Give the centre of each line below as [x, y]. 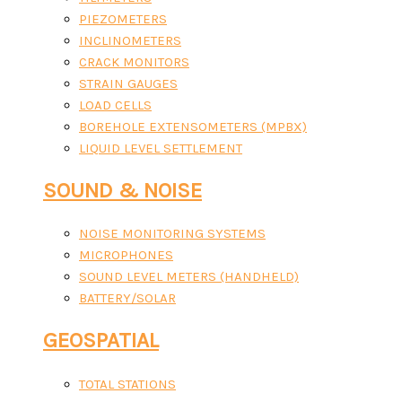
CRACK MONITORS [134, 61]
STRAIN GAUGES [128, 83]
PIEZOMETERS [123, 18]
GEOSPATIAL [101, 341]
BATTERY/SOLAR [127, 298]
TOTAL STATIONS [127, 384]
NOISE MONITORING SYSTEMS [172, 234]
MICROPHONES [126, 255]
